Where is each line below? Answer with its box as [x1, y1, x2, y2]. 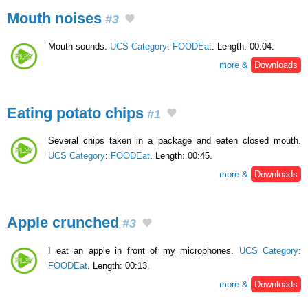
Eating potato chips [7, 104, 144, 122]
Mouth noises [7, 9, 102, 27]
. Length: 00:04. [212, 41, 274, 52]
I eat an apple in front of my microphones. [48, 245, 239, 256]
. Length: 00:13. [87, 260, 150, 271]
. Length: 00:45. [150, 151, 212, 162]
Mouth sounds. [48, 41, 110, 52]
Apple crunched [7, 214, 119, 232]
